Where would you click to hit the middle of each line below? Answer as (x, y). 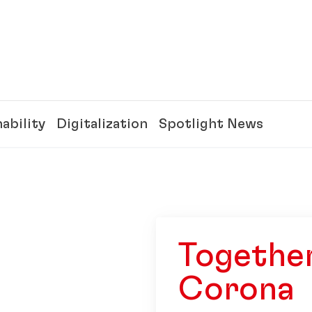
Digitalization (102, 124)
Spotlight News (211, 124)
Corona (236, 290)
